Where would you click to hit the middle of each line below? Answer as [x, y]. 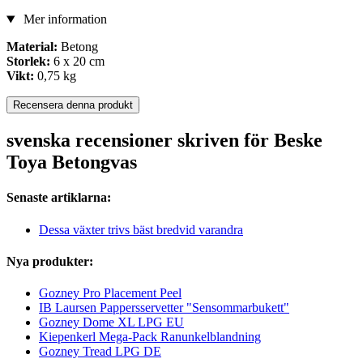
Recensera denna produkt [73, 105]
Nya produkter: [50, 261]
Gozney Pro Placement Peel [110, 293]
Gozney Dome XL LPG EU [111, 322]
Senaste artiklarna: [59, 198]
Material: [32, 47]
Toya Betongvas [72, 162]
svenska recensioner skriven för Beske [164, 141]
